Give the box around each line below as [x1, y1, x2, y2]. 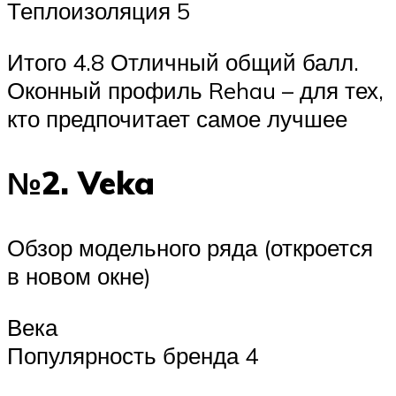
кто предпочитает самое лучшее [7, 103, 347, 133]
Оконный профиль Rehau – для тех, [7, 75, 384, 104]
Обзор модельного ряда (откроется [7, 233, 373, 263]
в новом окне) [7, 262, 151, 291]
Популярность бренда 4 [7, 340, 258, 369]
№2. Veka [7, 164, 155, 203]
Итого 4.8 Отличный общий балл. [7, 47, 359, 76]
